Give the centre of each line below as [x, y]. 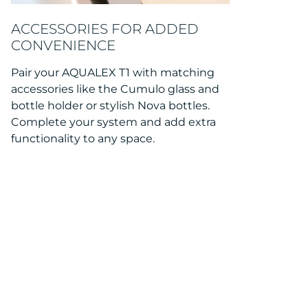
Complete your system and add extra [113, 122]
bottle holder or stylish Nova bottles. [110, 105]
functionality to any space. [83, 138]
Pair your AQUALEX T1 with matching [113, 72]
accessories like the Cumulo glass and [115, 89]
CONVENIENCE [63, 45]
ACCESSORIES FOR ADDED [105, 29]
